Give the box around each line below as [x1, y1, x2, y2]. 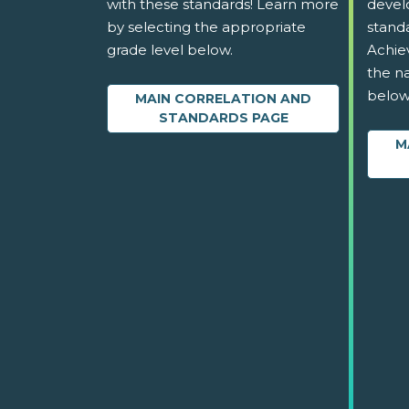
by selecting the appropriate [107, 18, 306, 37]
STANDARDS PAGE [158, 110, 288, 127]
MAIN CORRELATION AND [135, 90, 311, 108]
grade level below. [107, 41, 233, 59]
